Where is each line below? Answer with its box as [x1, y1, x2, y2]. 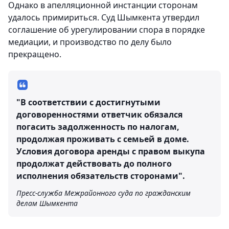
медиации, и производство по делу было [8, 36, 172, 48]
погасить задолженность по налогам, [16, 121, 179, 132]
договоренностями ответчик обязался [16, 109, 182, 120]
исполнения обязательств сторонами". [16, 170, 185, 181]
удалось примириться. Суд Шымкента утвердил [8, 12, 199, 23]
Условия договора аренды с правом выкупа [16, 146, 205, 157]
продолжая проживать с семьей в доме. [16, 133, 189, 145]
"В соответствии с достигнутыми [16, 97, 161, 108]
